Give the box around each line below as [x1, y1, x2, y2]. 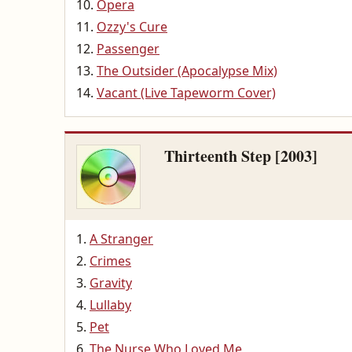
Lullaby [90, 296, 131, 313]
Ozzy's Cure [97, 18, 167, 35]
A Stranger [90, 230, 153, 247]
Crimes [90, 252, 131, 269]
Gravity [90, 274, 132, 291]
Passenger [97, 40, 159, 57]
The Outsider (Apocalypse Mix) [97, 62, 277, 79]
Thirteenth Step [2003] [164, 145, 317, 167]
